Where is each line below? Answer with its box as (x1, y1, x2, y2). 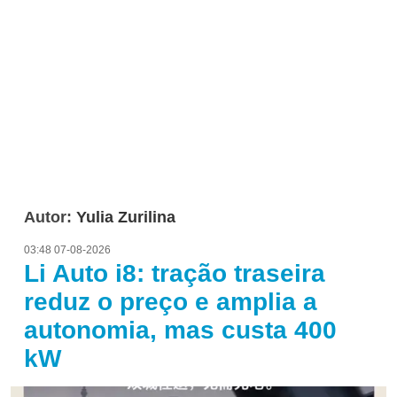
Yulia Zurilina (76, 207, 175, 226)
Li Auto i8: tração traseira (24, 259, 325, 287)
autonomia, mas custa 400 (24, 315, 337, 344)
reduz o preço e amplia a (24, 287, 317, 315)
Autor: (24, 207, 76, 226)
